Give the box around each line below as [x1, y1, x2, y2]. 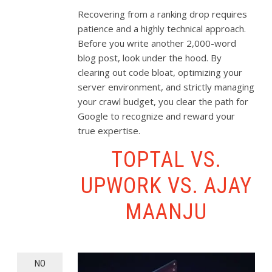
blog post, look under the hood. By [78, 52, 222, 64]
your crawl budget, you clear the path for [78, 95, 249, 108]
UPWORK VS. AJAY [80, 173, 252, 199]
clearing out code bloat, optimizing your [78, 66, 243, 79]
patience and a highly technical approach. [78, 22, 246, 35]
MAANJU [125, 199, 208, 225]
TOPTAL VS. [110, 147, 222, 173]
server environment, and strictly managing [78, 81, 255, 93]
